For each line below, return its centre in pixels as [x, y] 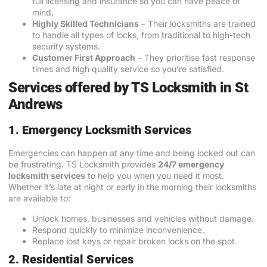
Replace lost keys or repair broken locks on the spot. [135, 241]
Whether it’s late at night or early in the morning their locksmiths [132, 187]
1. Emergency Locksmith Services [100, 130]
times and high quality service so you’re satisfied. [128, 69]
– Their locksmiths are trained [197, 24]
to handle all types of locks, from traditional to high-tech [141, 35]
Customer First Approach [84, 58]
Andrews [35, 105]
